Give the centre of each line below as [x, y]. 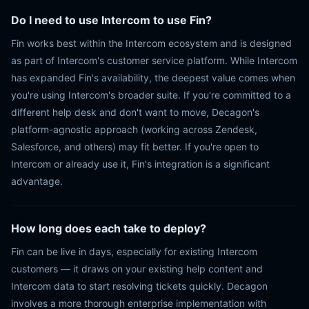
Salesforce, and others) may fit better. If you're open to [135, 147]
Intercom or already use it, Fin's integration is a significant [140, 164]
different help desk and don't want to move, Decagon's [135, 112]
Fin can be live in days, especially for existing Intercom [134, 251]
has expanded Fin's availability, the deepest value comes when [153, 78]
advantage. [37, 181]
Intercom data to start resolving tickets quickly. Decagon [139, 286]
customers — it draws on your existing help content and [137, 269]
